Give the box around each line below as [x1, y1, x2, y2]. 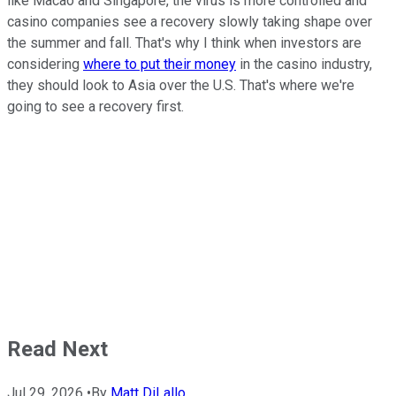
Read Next [7, 337, 108, 362]
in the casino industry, [236, 56, 372, 73]
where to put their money [83, 56, 236, 73]
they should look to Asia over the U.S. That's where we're [7, 77, 354, 95]
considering [7, 56, 83, 73]
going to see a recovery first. [7, 98, 187, 116]
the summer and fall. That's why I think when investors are [7, 34, 362, 52]
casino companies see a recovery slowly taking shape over [7, 13, 372, 31]
